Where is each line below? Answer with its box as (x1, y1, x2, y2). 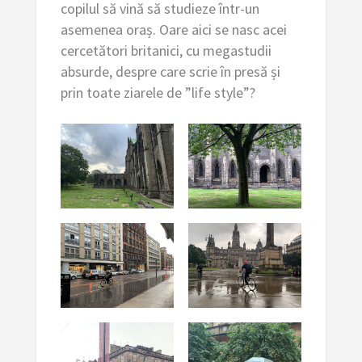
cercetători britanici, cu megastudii (60, 41, 271, 61)
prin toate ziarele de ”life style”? (60, 83, 255, 103)
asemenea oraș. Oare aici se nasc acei (60, 20, 287, 40)
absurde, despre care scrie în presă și (60, 62, 280, 82)
